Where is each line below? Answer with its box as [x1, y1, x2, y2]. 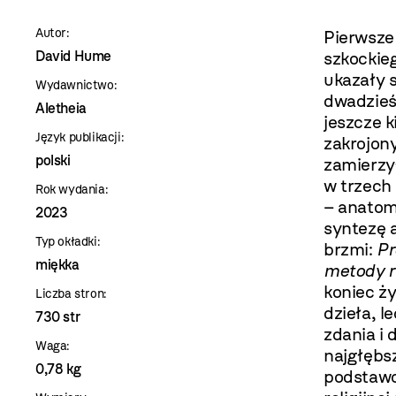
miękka [35, 256, 80, 273]
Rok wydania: [35, 182, 109, 197]
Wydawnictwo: [35, 78, 118, 93]
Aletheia [35, 100, 87, 117]
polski [35, 152, 71, 169]
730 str [35, 308, 80, 325]
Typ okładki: [35, 234, 101, 249]
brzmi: [324, 239, 377, 260]
